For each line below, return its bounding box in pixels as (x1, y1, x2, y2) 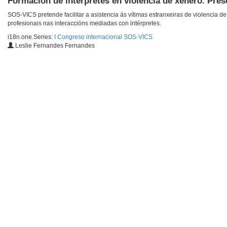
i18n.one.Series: (8, 33, 54, 41)
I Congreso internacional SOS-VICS (54, 33, 153, 41)
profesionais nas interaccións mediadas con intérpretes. (8, 20, 161, 27)
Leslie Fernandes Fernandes (14, 42, 95, 50)
